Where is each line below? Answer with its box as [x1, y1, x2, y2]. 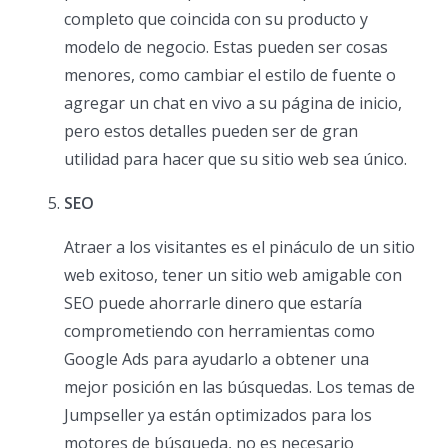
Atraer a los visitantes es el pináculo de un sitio [64, 236, 415, 259]
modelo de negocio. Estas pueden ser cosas [64, 36, 388, 59]
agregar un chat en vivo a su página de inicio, [64, 92, 402, 115]
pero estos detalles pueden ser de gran [64, 120, 358, 143]
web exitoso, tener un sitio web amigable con [64, 264, 402, 287]
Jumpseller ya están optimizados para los [64, 404, 372, 427]
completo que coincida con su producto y [64, 8, 368, 31]
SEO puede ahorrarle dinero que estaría [64, 292, 362, 315]
